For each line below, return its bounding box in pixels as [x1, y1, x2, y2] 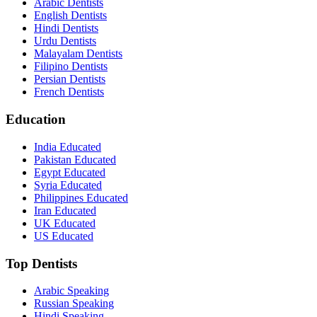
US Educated [34, 229, 93, 242]
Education [6, 112, 66, 127]
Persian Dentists [34, 73, 105, 86]
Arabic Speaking [34, 284, 109, 297]
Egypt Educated [34, 166, 105, 178]
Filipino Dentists [34, 60, 108, 73]
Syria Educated [34, 178, 102, 191]
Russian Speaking [34, 297, 114, 310]
